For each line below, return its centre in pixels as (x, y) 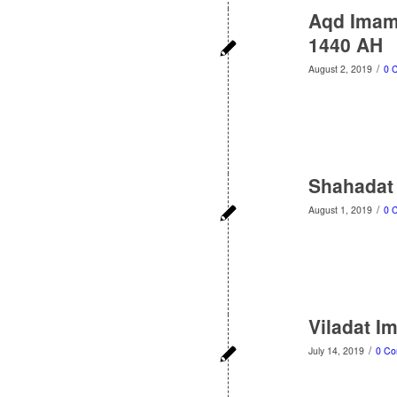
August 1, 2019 (340, 210)
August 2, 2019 (340, 69)
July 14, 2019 (336, 350)
